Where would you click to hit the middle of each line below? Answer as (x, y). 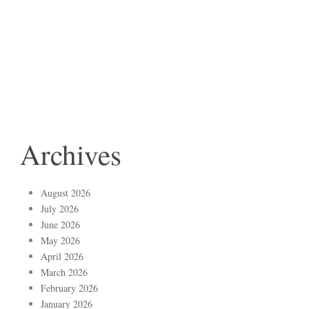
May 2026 (60, 241)
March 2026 (64, 272)
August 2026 (66, 193)
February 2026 (69, 288)
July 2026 (60, 209)
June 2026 (60, 225)
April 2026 (62, 257)
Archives (71, 154)
